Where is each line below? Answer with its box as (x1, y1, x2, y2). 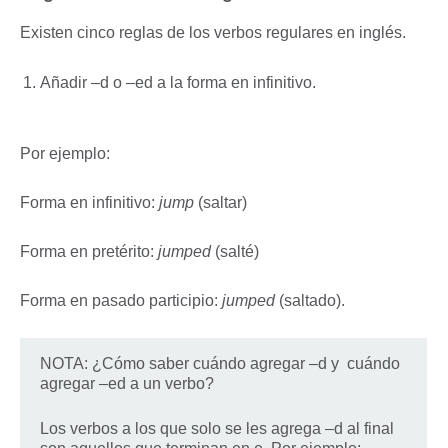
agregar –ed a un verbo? (40, 375, 214, 392)
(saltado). (279, 292, 345, 309)
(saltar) (198, 194, 247, 211)
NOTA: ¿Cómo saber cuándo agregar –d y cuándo (40, 355, 400, 372)
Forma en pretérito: (20, 243, 158, 260)
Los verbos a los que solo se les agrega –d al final (40, 420, 394, 437)
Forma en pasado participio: (20, 292, 222, 309)
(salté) (215, 243, 259, 260)
